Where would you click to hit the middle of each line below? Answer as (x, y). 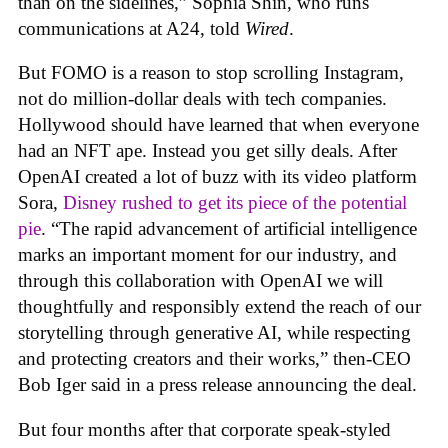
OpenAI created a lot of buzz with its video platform (217, 177)
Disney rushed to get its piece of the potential (235, 203)
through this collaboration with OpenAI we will (200, 281)
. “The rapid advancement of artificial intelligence (229, 229)
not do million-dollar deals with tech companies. (202, 99)
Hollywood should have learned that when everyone (218, 125)
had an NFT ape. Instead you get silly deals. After (207, 151)
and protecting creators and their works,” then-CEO (214, 359)
